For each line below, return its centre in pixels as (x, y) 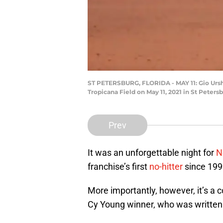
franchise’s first (118, 167)
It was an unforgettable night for (152, 153)
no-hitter (166, 167)
